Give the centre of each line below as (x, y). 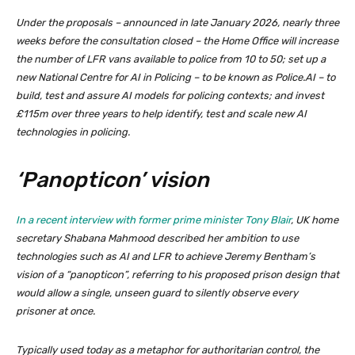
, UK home (315, 220)
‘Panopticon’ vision (113, 180)
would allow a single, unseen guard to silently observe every (157, 293)
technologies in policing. (73, 132)
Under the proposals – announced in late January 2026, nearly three (177, 23)
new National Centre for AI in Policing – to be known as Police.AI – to (176, 78)
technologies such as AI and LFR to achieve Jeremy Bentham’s (166, 257)
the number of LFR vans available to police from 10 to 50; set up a (171, 59)
